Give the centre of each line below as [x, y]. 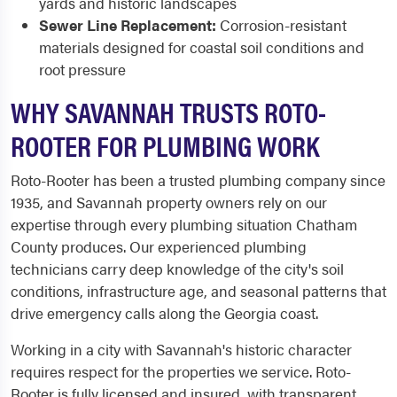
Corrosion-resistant [281, 25]
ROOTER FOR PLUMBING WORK [165, 145]
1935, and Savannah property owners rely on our [169, 202]
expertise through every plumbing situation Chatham [184, 224]
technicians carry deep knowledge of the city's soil [177, 269]
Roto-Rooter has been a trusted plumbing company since [198, 180]
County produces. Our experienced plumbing [159, 246]
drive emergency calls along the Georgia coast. [164, 313]
